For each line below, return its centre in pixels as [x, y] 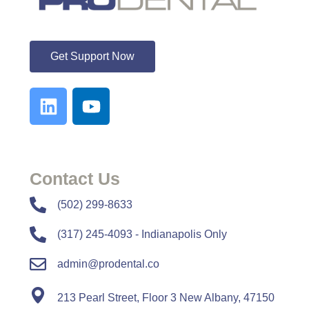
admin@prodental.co [108, 264]
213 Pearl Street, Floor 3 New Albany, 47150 [166, 298]
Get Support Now [92, 57]
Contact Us [75, 179]
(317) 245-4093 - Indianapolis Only [142, 235]
